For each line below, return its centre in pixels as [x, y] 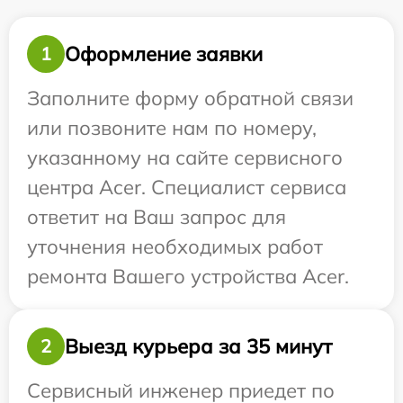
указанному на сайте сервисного [185, 157]
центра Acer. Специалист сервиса [187, 187]
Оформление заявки [164, 54]
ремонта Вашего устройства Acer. [188, 276]
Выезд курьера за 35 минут [198, 346]
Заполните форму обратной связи [190, 98]
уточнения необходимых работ [175, 246]
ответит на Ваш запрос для [157, 217]
